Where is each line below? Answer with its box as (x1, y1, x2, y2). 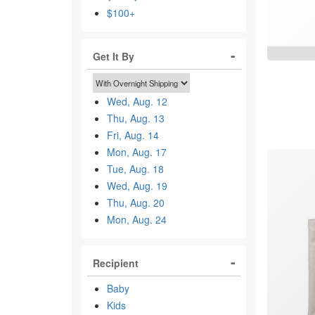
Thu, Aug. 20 (107, 195, 165, 210)
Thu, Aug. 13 (107, 111, 165, 125)
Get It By (93, 49, 134, 63)
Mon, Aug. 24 (107, 212, 167, 226)
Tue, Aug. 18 (107, 162, 164, 176)
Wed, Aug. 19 (107, 179, 167, 193)
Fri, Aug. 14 (107, 128, 159, 142)
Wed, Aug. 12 (107, 94, 167, 108)
